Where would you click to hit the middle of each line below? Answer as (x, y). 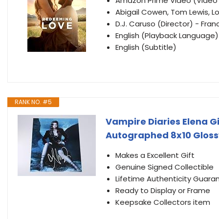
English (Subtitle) (146, 47)
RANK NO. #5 (33, 102)
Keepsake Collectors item (163, 202)
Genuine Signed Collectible (164, 167)
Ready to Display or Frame (163, 190)
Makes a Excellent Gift (155, 155)
